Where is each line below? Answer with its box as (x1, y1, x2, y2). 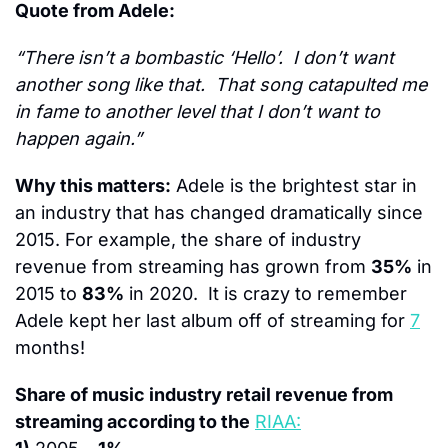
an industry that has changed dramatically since (15, 202, 423, 224)
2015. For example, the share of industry (15, 229, 361, 251)
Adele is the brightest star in (171, 175, 417, 197)
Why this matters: (15, 175, 171, 197)
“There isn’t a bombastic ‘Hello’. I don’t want (15, 47, 394, 69)
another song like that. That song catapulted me (15, 74, 427, 96)
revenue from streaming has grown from (15, 256, 371, 278)
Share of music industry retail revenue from (15, 384, 393, 406)
